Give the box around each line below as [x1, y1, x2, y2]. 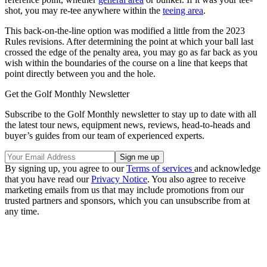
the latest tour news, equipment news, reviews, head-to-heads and [5, 120, 250, 131]
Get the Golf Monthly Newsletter [5, 89, 129, 100]
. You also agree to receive [147, 174, 246, 185]
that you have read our [5, 174, 91, 185]
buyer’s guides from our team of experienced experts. [5, 131, 204, 141]
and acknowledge [194, 163, 260, 174]
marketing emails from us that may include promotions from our [5, 185, 244, 195]
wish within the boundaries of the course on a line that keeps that [5, 58, 247, 69]
